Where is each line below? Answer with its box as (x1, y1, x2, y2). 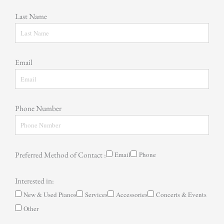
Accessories (116, 190, 147, 199)
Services (85, 190, 107, 199)
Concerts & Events (156, 190, 206, 199)
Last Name (15, 11, 47, 22)
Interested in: (15, 175, 54, 186)
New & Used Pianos (23, 190, 76, 199)
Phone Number (15, 103, 61, 114)
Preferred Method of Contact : (15, 149, 106, 160)
